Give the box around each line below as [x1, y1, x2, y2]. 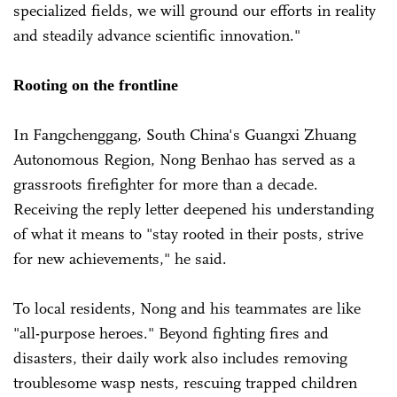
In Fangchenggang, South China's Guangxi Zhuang [13, 124, 356, 144]
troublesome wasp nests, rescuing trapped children [13, 372, 357, 393]
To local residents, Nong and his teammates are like [13, 298, 361, 318]
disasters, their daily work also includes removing [13, 347, 347, 368]
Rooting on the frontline [13, 75, 178, 94]
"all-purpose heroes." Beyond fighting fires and [13, 323, 329, 343]
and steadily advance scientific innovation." [13, 25, 300, 45]
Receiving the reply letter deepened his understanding [13, 198, 374, 219]
